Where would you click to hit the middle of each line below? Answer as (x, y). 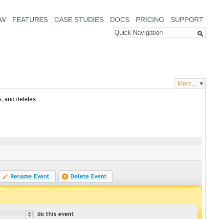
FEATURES (30, 20)
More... (187, 84)
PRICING (150, 20)
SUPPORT (187, 20)
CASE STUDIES (79, 20)
